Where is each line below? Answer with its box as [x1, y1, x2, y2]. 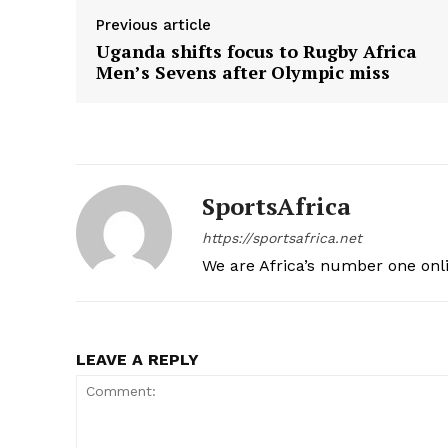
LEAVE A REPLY [76, 350, 199, 370]
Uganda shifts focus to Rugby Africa [96, 39, 417, 64]
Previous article [96, 16, 211, 35]
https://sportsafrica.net [202, 230, 362, 247]
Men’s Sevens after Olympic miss [96, 60, 390, 85]
